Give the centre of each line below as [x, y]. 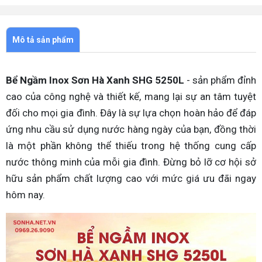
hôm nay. [25, 195]
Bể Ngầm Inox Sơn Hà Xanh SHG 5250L [95, 80]
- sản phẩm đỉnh [220, 80]
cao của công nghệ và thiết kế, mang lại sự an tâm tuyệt [131, 97]
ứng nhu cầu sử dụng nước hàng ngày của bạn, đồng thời [131, 130]
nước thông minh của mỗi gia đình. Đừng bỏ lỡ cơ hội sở [131, 162]
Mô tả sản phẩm [43, 40]
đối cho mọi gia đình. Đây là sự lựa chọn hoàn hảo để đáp [131, 113]
